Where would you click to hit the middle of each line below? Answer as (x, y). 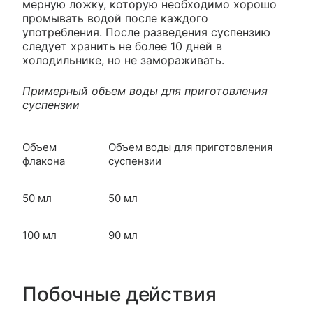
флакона (44, 161)
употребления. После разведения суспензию (146, 32)
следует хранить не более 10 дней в (122, 46)
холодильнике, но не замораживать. (123, 60)
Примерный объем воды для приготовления (145, 90)
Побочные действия (119, 294)
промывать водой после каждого (115, 18)
